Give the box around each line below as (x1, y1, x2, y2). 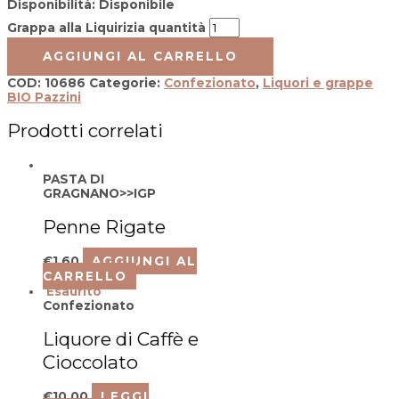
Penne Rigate (43, 215, 166, 238)
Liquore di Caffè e (43, 327, 199, 350)
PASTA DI (43, 171, 104, 186)
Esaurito (46, 283, 102, 298)
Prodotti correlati (7, 118, 163, 142)
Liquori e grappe (263, 75, 373, 90)
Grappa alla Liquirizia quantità (7, 20, 206, 35)
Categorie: (89, 75, 164, 90)
